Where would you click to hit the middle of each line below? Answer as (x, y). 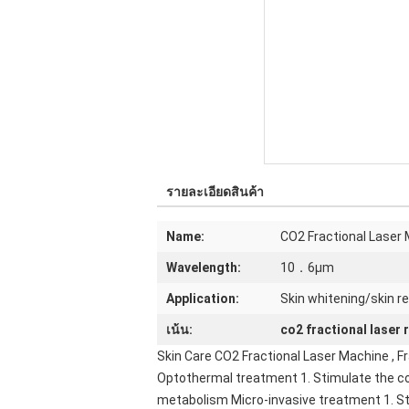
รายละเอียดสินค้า (215, 192)
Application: (203, 299)
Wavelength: (204, 267)
